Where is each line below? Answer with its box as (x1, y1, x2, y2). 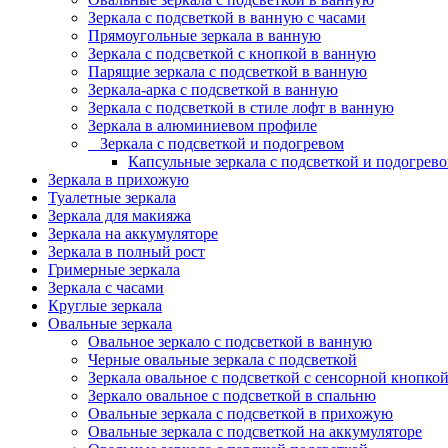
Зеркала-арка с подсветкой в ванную (88, 80, 338, 98)
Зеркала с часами (48, 278, 164, 296)
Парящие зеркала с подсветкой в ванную (88, 62, 367, 80)
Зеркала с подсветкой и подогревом (100, 134, 344, 152)
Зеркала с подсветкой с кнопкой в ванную (88, 44, 376, 62)
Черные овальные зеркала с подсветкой (88, 350, 357, 368)
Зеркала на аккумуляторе (48, 224, 218, 242)
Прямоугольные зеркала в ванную (88, 26, 321, 44)
